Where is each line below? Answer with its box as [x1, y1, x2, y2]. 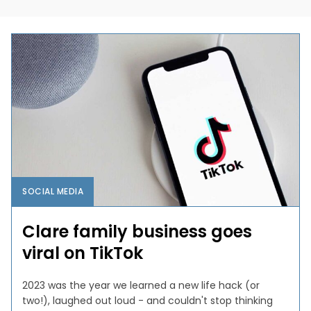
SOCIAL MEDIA [22, 185, 84, 197]
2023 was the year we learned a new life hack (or [22, 278, 260, 292]
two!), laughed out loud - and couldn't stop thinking [22, 293, 274, 308]
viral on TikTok [22, 241, 144, 264]
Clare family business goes [22, 219, 253, 243]
